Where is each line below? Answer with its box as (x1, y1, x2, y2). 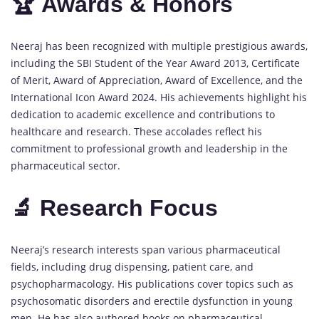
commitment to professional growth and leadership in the (11, 142, 288, 156)
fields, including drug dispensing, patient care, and (11, 260, 253, 274)
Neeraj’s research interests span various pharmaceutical (11, 243, 281, 257)
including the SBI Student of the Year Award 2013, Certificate (11, 56, 300, 70)
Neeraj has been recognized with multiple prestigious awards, (11, 39, 308, 53)
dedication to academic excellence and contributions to (11, 108, 275, 122)
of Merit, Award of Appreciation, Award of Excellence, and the (11, 73, 303, 88)
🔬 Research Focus (11, 194, 218, 221)
